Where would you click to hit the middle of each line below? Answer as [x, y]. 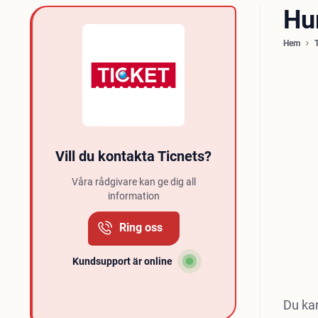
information [133, 196]
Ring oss [141, 227]
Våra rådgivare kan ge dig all [133, 182]
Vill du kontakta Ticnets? [134, 156]
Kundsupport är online [122, 261]
